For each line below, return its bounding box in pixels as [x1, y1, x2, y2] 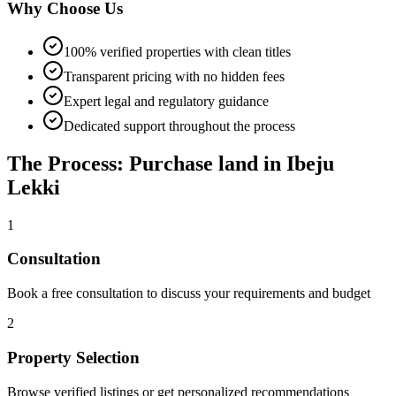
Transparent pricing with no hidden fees [64, 68, 285, 84]
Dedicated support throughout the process [64, 118, 295, 133]
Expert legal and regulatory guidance [64, 93, 269, 109]
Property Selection [7, 347, 140, 367]
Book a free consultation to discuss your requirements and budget [7, 286, 370, 301]
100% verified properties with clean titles [64, 43, 291, 59]
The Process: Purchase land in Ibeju [7, 151, 334, 175]
